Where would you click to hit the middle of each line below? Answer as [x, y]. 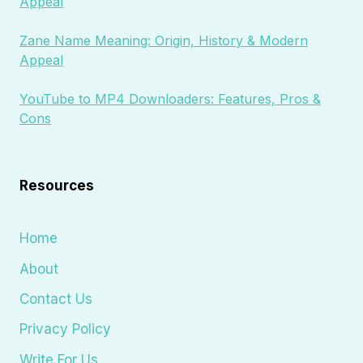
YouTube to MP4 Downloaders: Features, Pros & [170, 99]
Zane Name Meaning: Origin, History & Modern [164, 41]
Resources [57, 185]
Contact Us [56, 299]
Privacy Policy [65, 329]
